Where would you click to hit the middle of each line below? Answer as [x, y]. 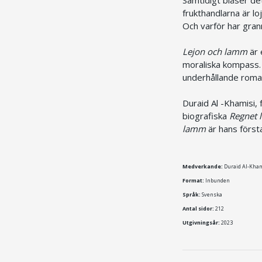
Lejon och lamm [215, 51]
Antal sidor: [198, 208]
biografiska [206, 116]
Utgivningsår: [201, 222]
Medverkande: [203, 166]
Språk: [192, 194]
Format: [193, 180]
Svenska [211, 194]
